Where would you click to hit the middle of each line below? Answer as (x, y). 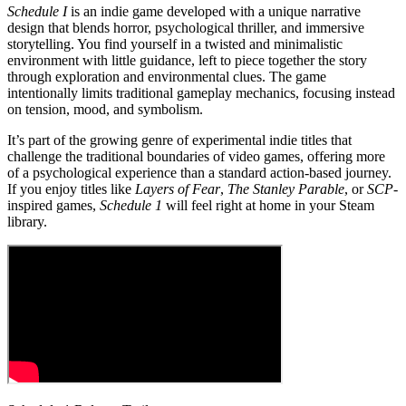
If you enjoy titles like (71, 188)
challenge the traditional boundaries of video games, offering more (196, 156)
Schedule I (37, 11)
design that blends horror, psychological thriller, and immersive (186, 27)
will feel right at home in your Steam (268, 205)
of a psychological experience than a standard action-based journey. (199, 172)
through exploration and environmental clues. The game (167, 76)
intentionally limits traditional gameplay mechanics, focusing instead (201, 92)
